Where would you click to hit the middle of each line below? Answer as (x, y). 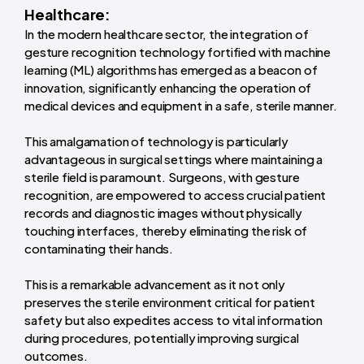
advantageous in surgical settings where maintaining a (174, 158)
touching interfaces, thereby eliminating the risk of (166, 230)
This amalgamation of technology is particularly (156, 141)
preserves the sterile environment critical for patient (170, 301)
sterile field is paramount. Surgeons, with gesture (162, 176)
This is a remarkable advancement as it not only (155, 284)
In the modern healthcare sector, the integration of (167, 33)
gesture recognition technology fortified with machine (178, 51)
